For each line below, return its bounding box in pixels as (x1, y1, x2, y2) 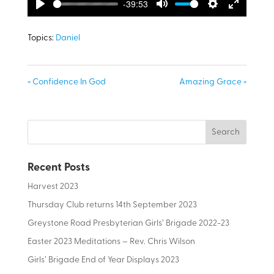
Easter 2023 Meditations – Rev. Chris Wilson (27, 237, 195, 247)
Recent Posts (27, 162, 90, 174)
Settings (212, 10, 244, 23)
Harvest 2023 (27, 182, 78, 192)
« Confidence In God (27, 78, 106, 87)
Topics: (27, 34, 54, 43)
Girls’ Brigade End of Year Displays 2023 (27, 256, 179, 265)
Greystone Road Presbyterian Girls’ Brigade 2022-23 (27, 219, 229, 229)
